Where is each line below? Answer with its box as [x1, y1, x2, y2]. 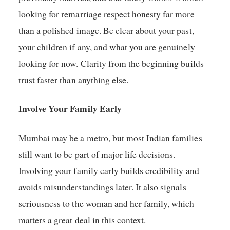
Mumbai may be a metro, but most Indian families [18, 131, 202, 144]
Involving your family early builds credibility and [18, 164, 199, 177]
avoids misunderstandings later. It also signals [18, 181, 186, 194]
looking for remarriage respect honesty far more [18, 7, 195, 20]
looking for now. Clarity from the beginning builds [18, 56, 204, 69]
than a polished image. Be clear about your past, [18, 24, 194, 36]
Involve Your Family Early [18, 102, 122, 116]
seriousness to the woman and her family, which [18, 197, 195, 210]
